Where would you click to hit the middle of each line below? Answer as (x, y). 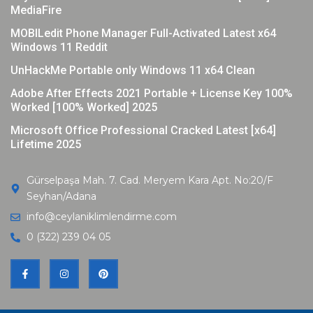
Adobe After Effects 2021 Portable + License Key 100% (152, 94)
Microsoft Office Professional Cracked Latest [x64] (143, 131)
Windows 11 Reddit (59, 48)
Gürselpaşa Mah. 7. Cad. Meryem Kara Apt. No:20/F (150, 181)
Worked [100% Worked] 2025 (84, 108)
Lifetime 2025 (46, 145)
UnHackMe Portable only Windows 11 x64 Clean (133, 71)
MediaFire (36, 10)
